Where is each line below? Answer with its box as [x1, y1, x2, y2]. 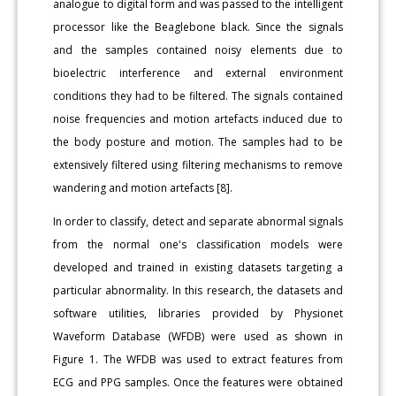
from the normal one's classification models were [53, 237, 343, 253]
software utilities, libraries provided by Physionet [53, 306, 343, 322]
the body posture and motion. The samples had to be [53, 134, 343, 150]
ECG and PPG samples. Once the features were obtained [53, 375, 343, 391]
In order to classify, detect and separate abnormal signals [53, 214, 343, 230]
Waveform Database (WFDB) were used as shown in [53, 329, 343, 345]
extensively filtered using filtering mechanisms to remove [53, 157, 343, 173]
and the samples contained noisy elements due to [53, 42, 343, 58]
